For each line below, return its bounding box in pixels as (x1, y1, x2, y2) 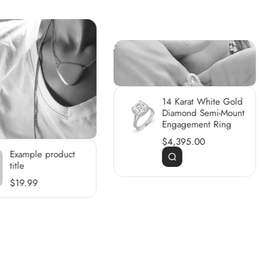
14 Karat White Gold (162, 95, 243, 109)
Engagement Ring (162, 118, 232, 132)
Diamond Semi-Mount (162, 106, 245, 120)
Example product (10, 148, 75, 162)
